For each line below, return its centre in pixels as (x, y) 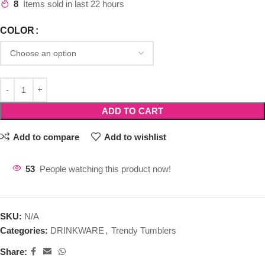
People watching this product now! (105, 169)
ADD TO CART (132, 111)
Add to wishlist (135, 137)
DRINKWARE (77, 231)
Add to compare (46, 137)
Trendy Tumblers (144, 231)
